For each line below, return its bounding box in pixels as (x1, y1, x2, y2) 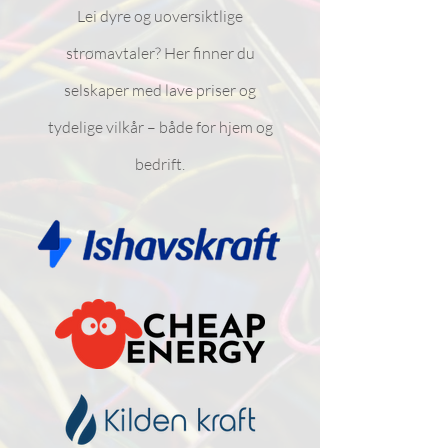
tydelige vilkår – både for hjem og (47, 117, 273, 137)
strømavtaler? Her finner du (65, 43, 255, 63)
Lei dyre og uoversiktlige (77, 6, 243, 26)
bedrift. (135, 154, 185, 174)
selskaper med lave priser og (64, 80, 256, 100)
